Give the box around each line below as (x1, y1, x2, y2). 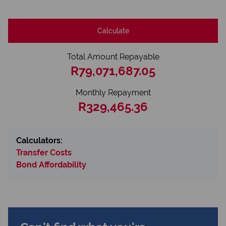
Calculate (97, 26, 129, 35)
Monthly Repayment (75, 88, 151, 97)
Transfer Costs (16, 148, 72, 157)
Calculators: (16, 136, 63, 145)
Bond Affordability (16, 160, 86, 169)
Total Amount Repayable (67, 52, 159, 62)
